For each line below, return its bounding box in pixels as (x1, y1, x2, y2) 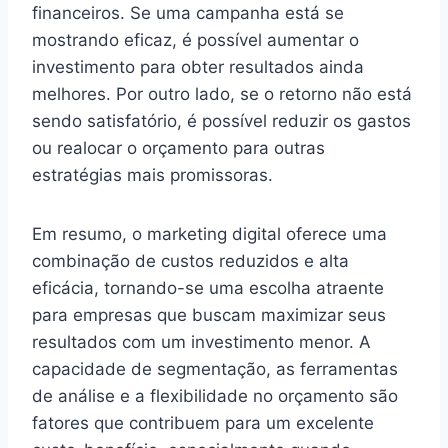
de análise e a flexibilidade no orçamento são (32, 385, 398, 406)
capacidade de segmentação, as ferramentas (32, 358, 398, 379)
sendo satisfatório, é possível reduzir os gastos (32, 110, 411, 131)
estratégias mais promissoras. (32, 164, 273, 185)
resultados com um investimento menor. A (32, 331, 371, 352)
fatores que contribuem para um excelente (32, 412, 374, 433)
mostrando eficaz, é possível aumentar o (32, 29, 359, 50)
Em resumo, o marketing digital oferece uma (32, 223, 387, 244)
